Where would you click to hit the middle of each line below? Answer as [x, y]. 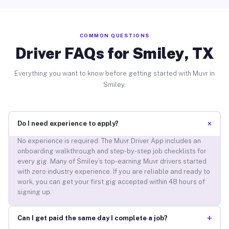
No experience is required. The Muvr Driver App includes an [109, 141]
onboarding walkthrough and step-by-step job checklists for [112, 151]
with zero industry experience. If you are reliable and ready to [113, 172]
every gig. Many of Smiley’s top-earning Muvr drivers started [112, 162]
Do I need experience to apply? [68, 124]
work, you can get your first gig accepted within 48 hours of [111, 182]
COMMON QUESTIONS [114, 35]
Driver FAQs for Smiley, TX [114, 53]
